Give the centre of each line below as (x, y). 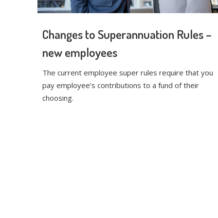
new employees (80, 52)
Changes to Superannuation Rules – (127, 34)
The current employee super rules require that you (128, 73)
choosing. (58, 98)
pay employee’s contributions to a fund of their (121, 85)
